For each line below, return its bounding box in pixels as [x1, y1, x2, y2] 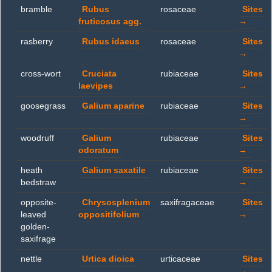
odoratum [78, 146, 118, 155]
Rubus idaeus [82, 37, 140, 46]
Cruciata [82, 69, 117, 78]
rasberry [21, 37, 53, 46]
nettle [21, 254, 42, 263]
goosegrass [21, 101, 66, 110]
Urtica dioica [82, 254, 134, 263]
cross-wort [21, 69, 61, 78]
